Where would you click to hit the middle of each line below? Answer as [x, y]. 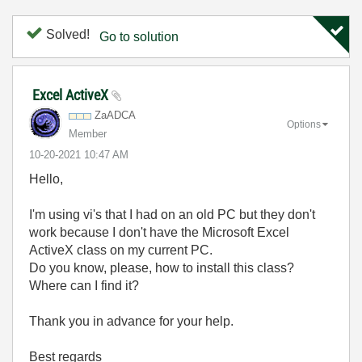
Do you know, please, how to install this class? [162, 268]
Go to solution [139, 37]
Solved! [66, 34]
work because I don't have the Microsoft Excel [159, 232]
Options [304, 124]
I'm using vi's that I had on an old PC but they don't [172, 215]
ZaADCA [115, 115]
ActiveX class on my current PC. [121, 250]
